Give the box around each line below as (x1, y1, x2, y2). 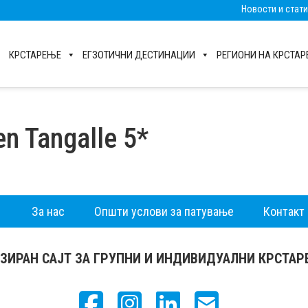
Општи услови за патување (93, 204, 234, 219)
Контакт (263, 204, 305, 219)
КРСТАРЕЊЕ (9, 49, 61, 61)
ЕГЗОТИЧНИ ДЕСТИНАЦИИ (82, 49, 195, 61)
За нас (31, 204, 65, 219)
